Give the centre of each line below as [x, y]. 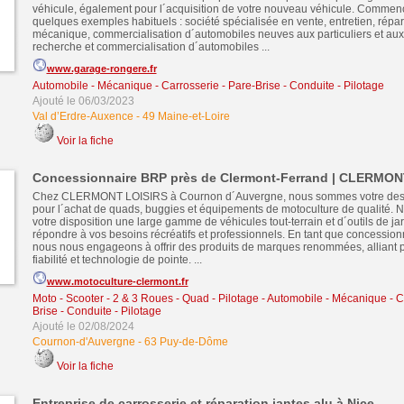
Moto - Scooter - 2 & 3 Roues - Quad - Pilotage [145, 298]
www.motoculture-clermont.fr [117, 281]
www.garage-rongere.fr [101, 69]
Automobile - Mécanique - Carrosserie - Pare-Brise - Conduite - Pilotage [208, 86]
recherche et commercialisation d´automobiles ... [151, 47]
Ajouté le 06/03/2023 [83, 101]
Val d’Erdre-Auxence [83, 116]
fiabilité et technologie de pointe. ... [117, 260]
